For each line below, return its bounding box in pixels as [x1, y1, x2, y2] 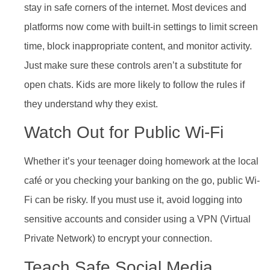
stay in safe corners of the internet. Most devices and [24, 2, 246, 13]
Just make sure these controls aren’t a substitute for [24, 60, 242, 71]
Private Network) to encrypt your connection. [24, 233, 212, 244]
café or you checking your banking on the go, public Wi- [24, 175, 260, 186]
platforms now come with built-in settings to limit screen [24, 22, 258, 33]
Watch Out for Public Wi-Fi [24, 123, 224, 142]
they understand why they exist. [24, 99, 158, 110]
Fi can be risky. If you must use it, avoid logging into [24, 195, 242, 206]
